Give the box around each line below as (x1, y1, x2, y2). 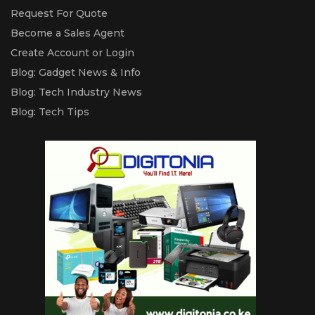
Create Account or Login (11, 46, 134, 59)
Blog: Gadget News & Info (11, 65, 141, 79)
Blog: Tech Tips (11, 105, 89, 118)
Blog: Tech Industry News (11, 85, 142, 98)
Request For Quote (11, 6, 108, 20)
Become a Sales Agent (11, 26, 124, 39)
